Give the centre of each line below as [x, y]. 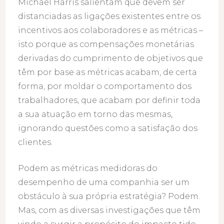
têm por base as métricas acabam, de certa [108, 72]
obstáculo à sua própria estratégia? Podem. [109, 196]
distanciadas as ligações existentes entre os [109, 16]
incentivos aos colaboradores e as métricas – [111, 30]
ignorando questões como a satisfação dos [108, 128]
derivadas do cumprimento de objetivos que [111, 58]
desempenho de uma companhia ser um [104, 182]
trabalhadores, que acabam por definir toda [109, 100]
